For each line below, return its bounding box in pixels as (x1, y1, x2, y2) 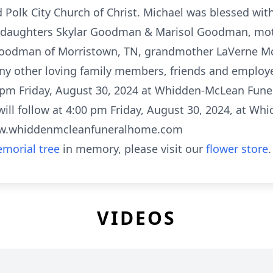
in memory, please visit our (60, 141, 206, 156)
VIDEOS (97, 205, 176, 230)
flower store (206, 141, 268, 156)
